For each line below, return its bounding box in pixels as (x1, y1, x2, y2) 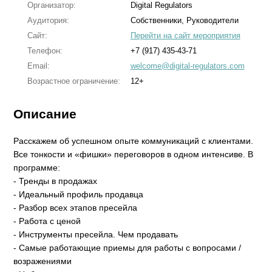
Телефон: (27, 46, 63, 55)
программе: (13, 163, 61, 173)
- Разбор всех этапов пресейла (13, 203, 138, 213)
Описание (13, 107, 77, 121)
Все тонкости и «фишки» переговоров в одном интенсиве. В (13, 149, 254, 160)
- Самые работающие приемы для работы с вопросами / (13, 243, 242, 253)
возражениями (13, 256, 72, 267)
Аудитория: (27, 16, 69, 25)
